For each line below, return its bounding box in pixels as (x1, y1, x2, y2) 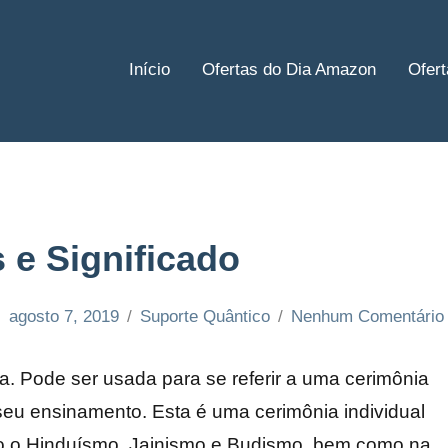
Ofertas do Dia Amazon (202, 60, 376, 79)
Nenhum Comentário (290, 306, 444, 326)
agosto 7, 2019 (8, 306, 119, 326)
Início (129, 60, 170, 79)
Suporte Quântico (139, 306, 270, 326)
